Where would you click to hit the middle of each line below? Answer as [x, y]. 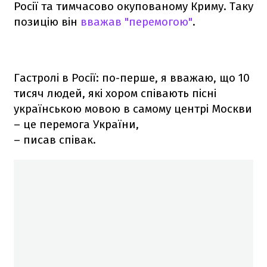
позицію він [47, 22]
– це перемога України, [76, 125]
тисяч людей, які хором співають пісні [115, 94]
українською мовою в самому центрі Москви [133, 109]
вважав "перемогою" [136, 22]
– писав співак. [55, 140]
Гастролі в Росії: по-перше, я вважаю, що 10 [132, 78]
